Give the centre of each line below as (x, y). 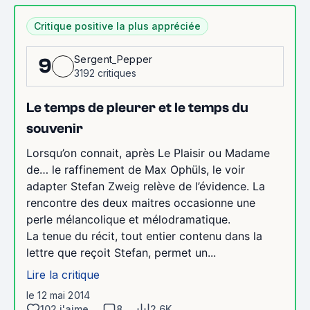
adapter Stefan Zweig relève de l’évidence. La (146, 186)
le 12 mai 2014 (58, 295)
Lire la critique (63, 274)
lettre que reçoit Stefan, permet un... (121, 252)
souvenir (55, 128)
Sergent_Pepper (113, 59)
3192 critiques (105, 73)
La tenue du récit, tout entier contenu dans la (144, 236)
